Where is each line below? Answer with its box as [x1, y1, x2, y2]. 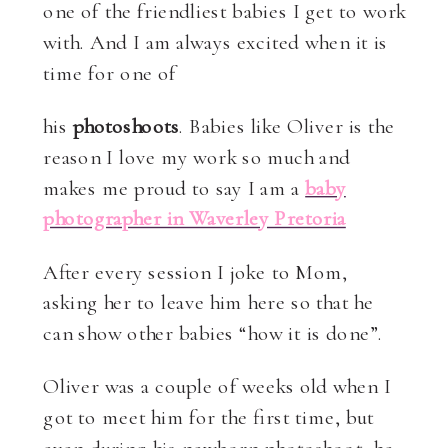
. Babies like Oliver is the [179, 112, 395, 139]
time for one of [43, 59, 177, 85]
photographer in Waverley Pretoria [43, 205, 346, 231]
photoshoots [72, 112, 180, 139]
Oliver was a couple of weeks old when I [43, 373, 391, 399]
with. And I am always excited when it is [43, 28, 388, 55]
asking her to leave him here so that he [43, 289, 374, 315]
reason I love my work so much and [43, 143, 351, 169]
